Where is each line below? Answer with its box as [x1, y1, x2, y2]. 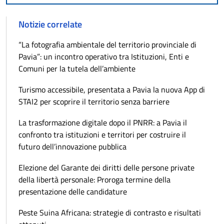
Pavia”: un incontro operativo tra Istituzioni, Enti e [18, 50, 189, 63]
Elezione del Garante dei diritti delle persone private [18, 161, 194, 174]
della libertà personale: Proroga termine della [18, 173, 170, 186]
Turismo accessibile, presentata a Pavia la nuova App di [18, 83, 205, 96]
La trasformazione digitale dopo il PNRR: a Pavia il [18, 116, 187, 129]
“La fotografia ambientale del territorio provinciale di [18, 38, 196, 51]
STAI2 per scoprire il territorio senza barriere [18, 95, 169, 108]
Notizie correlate [18, 17, 82, 31]
